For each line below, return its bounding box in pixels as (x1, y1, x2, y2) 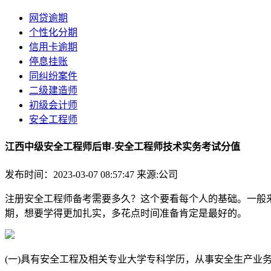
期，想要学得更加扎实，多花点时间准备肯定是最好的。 (5, 207, 247, 218)
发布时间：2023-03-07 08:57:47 (5, 169, 137, 180)
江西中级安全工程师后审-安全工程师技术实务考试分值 (5, 142, 240, 152)
